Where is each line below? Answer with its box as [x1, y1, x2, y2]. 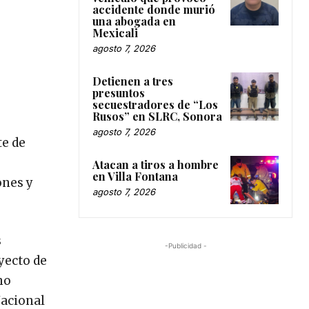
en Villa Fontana [92, 168, 178, 183]
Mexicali [92, 25, 138, 40]
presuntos [92, 85, 145, 100]
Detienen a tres [92, 73, 173, 88]
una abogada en [92, 13, 176, 28]
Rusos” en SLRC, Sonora [92, 108, 222, 123]
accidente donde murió [92, 1, 215, 17]
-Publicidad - [164, 241, 207, 250]
